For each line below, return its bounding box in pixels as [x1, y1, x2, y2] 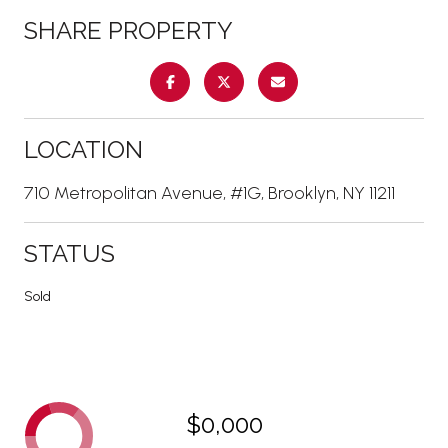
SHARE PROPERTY [24, 15, 233, 45]
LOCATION [24, 134, 143, 164]
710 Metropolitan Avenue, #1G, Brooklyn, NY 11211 [24, 181, 395, 204]
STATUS [24, 238, 115, 268]
